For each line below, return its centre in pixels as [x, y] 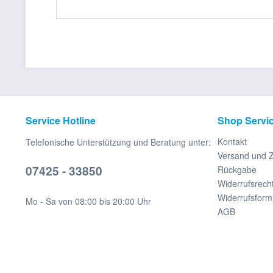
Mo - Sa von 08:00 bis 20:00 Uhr [88, 201]
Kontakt [232, 141]
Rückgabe [237, 169]
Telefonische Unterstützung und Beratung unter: [118, 142]
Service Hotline [61, 120]
